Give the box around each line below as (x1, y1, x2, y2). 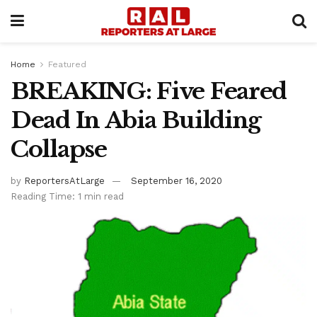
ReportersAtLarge (24, 175, 105, 186)
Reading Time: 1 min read (11, 190, 124, 202)
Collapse (11, 135, 107, 163)
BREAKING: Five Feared (11, 77, 287, 105)
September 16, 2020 (131, 175, 222, 186)
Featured (48, 59, 86, 69)
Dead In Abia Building (11, 106, 262, 134)
